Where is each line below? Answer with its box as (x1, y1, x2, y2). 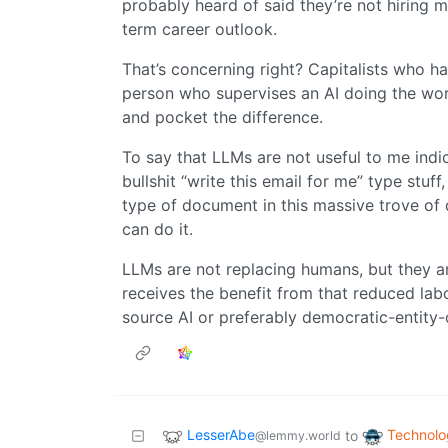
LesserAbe (187, 426, 255, 444)
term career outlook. (122, 19, 277, 40)
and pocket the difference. (122, 107, 323, 128)
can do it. (122, 219, 193, 240)
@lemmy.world (255, 428, 341, 444)
